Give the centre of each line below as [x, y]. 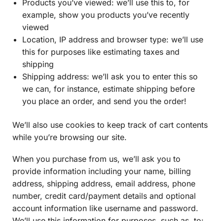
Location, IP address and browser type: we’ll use [113, 40]
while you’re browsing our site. [70, 137]
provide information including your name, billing [102, 171]
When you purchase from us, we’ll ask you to [96, 159]
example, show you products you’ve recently [106, 15]
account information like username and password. [105, 208]
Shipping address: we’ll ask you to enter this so [110, 77]
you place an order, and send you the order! [104, 101]
